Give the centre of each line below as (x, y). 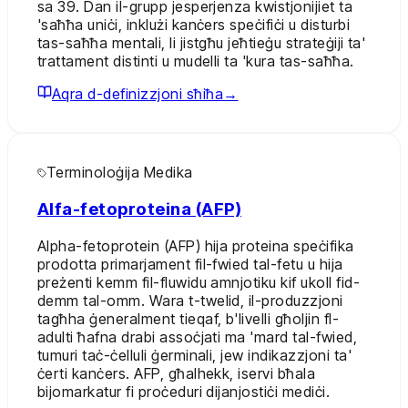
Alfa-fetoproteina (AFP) (140, 209)
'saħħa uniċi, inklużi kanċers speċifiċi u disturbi (194, 25)
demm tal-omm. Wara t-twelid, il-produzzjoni (190, 300)
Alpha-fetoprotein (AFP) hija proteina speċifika (196, 245)
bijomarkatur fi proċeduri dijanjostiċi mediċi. (184, 391)
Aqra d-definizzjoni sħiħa (138, 94)
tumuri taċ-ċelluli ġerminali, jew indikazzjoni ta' (194, 355)
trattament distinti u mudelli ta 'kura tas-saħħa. (196, 61)
